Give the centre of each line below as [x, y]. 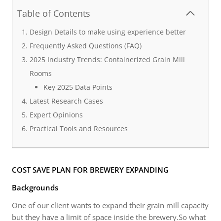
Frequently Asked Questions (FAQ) [85, 46]
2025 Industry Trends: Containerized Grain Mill [107, 59]
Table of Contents [54, 13]
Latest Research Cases [66, 101]
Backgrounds [35, 187]
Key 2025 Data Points [78, 87]
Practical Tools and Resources [78, 129]
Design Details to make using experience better [108, 32]
